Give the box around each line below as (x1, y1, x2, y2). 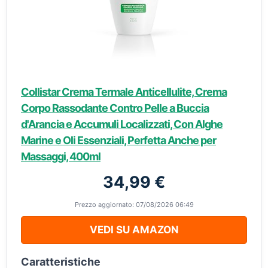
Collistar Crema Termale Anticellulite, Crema (21, 86, 227, 99)
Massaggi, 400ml (21, 150, 100, 163)
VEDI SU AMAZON (89, 224, 179, 236)
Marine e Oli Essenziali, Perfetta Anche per (21, 134, 216, 147)
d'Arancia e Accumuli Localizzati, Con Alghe (21, 118, 223, 131)
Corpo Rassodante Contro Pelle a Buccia (21, 102, 209, 115)
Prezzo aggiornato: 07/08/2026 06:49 (74, 200, 194, 209)
